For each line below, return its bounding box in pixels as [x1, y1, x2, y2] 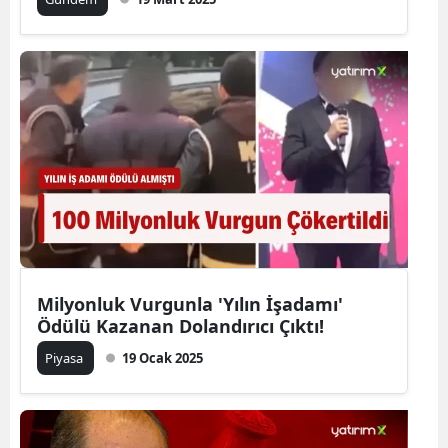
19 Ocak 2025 [122, 349, 203, 367]
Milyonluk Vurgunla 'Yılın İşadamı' [37, 292, 343, 316]
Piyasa [45, 349, 86, 367]
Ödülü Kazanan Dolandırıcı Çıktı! [37, 314, 324, 338]
